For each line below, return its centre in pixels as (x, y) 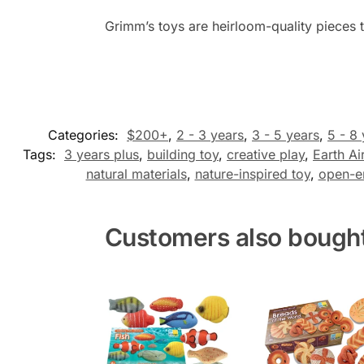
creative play (266, 155)
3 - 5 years (286, 135)
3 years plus (102, 155)
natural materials (136, 174)
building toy (183, 155)
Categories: (85, 135)
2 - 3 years (210, 135)
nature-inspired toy (252, 174)
